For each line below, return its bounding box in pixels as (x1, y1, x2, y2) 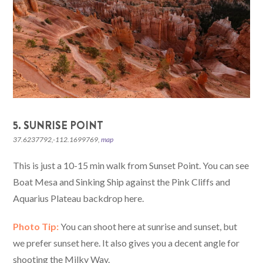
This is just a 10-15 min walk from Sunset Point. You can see (13, 159, 249, 171)
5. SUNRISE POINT (13, 117, 104, 133)
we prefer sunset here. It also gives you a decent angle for (13, 237, 240, 248)
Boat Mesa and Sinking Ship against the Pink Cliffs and (13, 176, 231, 187)
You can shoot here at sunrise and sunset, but (59, 220, 238, 232)
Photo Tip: (13, 220, 59, 232)
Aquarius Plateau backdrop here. (13, 192, 144, 204)
